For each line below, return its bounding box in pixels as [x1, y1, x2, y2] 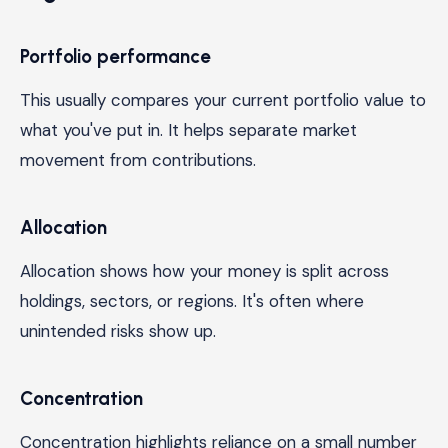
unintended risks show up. [20, 319, 216, 342]
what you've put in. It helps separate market [20, 118, 357, 141]
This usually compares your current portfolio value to [20, 88, 426, 111]
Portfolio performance [20, 44, 212, 68]
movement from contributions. [20, 148, 256, 171]
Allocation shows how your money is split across [20, 259, 389, 282]
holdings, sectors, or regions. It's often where [20, 289, 364, 312]
